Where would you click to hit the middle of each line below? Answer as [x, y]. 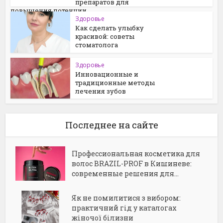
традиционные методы [115, 82]
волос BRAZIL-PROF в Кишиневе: [132, 164]
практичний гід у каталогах [124, 208]
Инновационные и [107, 74]
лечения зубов [101, 91]
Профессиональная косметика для [136, 154]
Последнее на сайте [111, 125]
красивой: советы [105, 36]
